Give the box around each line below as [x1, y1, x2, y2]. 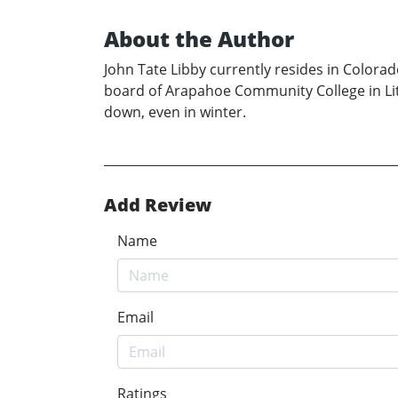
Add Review [104, 193, 211, 218]
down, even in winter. [104, 102, 246, 123]
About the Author [104, 24, 294, 54]
